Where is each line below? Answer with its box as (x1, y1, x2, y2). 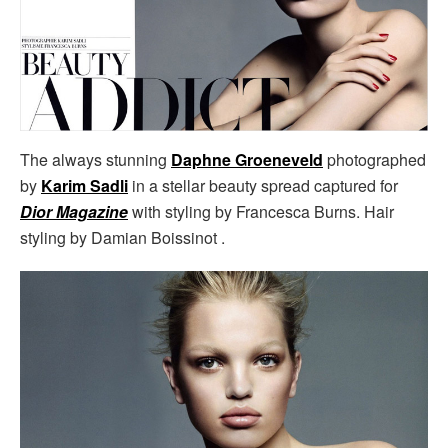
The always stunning (20, 148, 171, 172)
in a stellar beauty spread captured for (132, 174, 398, 198)
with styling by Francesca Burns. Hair (128, 200, 394, 224)
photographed (323, 148, 426, 172)
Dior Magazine (20, 200, 128, 224)
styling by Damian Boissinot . (20, 226, 225, 250)
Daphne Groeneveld (171, 148, 323, 172)
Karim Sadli (41, 174, 128, 198)
